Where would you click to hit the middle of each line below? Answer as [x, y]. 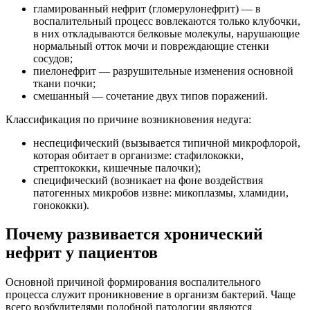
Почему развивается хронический [134, 234]
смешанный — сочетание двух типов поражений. [151, 95]
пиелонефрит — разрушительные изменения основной [163, 71]
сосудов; [53, 58]
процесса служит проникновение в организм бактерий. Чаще [151, 295]
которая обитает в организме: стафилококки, [138, 155]
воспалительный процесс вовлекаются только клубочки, [167, 21]
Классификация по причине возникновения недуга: [128, 119]
